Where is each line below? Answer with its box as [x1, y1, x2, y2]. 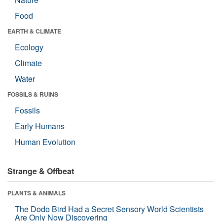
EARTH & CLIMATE [7, 26, 61, 36]
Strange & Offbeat [7, 165, 74, 177]
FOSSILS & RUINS [7, 89, 58, 99]
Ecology [15, 41, 43, 53]
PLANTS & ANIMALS [7, 188, 66, 197]
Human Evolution [15, 136, 75, 147]
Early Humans [15, 120, 65, 132]
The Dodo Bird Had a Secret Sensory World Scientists [15, 203, 204, 215]
